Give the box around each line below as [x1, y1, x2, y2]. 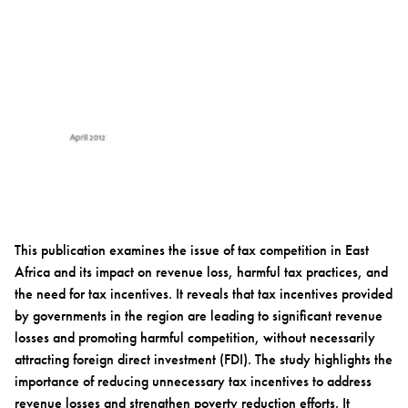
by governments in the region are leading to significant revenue [15, 305, 382, 325]
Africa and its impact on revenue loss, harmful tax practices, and [15, 261, 388, 281]
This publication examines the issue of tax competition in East [15, 240, 369, 260]
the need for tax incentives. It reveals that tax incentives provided [15, 283, 393, 303]
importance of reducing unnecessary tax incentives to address [15, 371, 372, 391]
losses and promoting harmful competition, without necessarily [15, 327, 375, 347]
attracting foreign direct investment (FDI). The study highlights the [15, 349, 393, 369]
